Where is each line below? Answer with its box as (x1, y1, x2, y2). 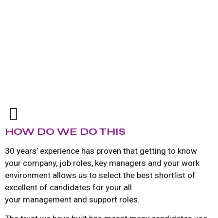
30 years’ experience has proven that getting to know (5, 145, 197, 156)
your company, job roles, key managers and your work (5, 158, 200, 168)
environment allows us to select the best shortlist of (5, 170, 196, 180)
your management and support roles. (5, 194, 140, 204)
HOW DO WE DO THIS (5, 125, 126, 138)
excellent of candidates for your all (5, 182, 132, 192)
